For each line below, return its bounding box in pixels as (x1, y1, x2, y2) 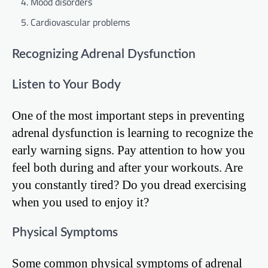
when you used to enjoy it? (12, 195, 149, 209)
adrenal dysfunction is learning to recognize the (12, 126, 253, 140)
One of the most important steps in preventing (12, 108, 245, 123)
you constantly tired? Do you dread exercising (12, 178, 246, 192)
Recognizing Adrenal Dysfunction (12, 47, 196, 60)
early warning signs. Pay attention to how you (12, 143, 245, 157)
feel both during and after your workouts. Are (12, 160, 243, 175)
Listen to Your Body (12, 78, 121, 92)
